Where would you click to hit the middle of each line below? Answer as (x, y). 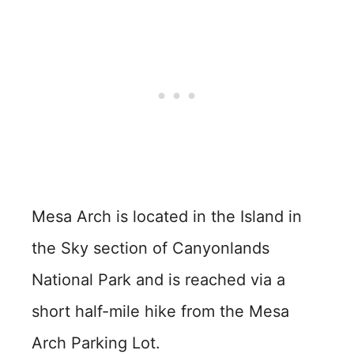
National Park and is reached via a (158, 279)
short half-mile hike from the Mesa (160, 311)
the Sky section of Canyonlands (151, 248)
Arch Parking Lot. (96, 343)
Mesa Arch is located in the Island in (167, 216)
